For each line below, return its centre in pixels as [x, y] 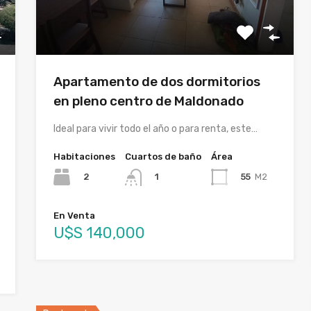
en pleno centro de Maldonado [149, 101]
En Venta [75, 215]
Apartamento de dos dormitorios [157, 82]
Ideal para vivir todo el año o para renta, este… [156, 129]
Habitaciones [85, 157]
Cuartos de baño [163, 157]
